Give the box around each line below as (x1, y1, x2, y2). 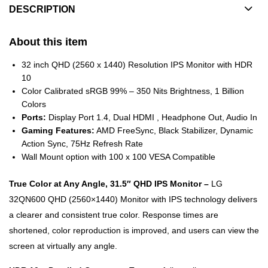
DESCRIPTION (9, 4, 75, 15)
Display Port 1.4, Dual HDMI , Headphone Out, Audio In (46, 112, 257, 122)
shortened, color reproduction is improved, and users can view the (9, 225, 259, 235)
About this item (9, 36, 87, 48)
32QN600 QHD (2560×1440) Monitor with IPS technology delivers (9, 194, 257, 204)
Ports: (22, 112, 46, 122)
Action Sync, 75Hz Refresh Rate (22, 138, 143, 148)
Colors (22, 99, 46, 109)
